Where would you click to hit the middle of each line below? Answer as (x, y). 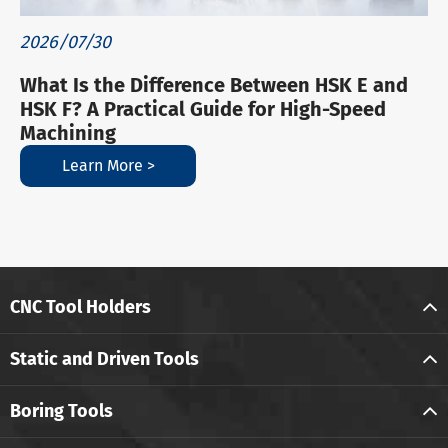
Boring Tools (61, 410)
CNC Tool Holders (80, 306)
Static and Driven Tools (104, 358)
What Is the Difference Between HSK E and (214, 84)
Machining (68, 132)
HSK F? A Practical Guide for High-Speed (203, 108)
